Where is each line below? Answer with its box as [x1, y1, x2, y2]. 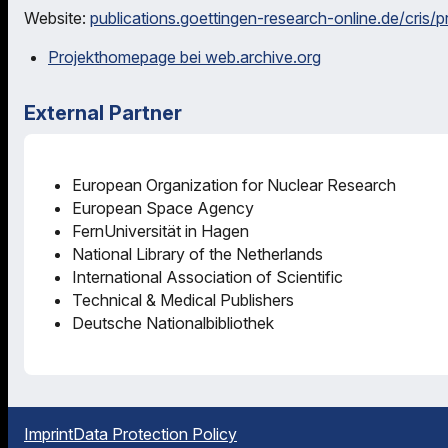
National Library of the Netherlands [72, 243, 323, 264]
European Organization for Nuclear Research [72, 174, 396, 195]
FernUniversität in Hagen [72, 220, 249, 241]
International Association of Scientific [72, 266, 343, 287]
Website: [24, 8, 90, 29]
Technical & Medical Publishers [72, 289, 294, 310]
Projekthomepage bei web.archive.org [48, 47, 321, 68]
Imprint [24, 423, 73, 444]
